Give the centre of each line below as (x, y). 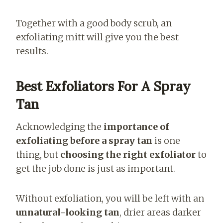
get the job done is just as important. (96, 168)
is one (166, 140)
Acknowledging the (60, 126)
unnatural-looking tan (68, 212)
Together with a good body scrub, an (94, 23)
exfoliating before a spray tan (84, 140)
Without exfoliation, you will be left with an (110, 198)
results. (32, 51)
